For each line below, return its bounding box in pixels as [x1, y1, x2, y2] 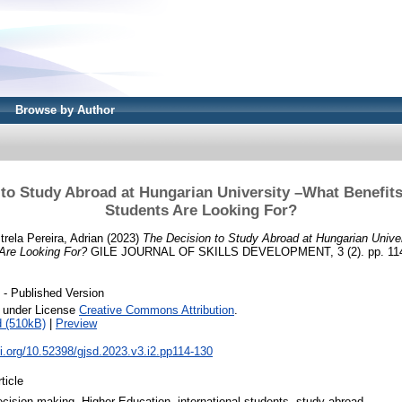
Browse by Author [15, 103, 115, 117]
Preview [56, 317, 97, 331]
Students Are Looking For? [105, 201, 297, 219]
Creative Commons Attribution [79, 303, 234, 318]
